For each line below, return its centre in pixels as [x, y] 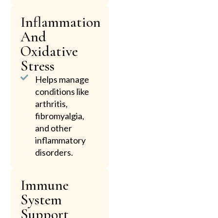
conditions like [62, 92]
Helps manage [62, 80]
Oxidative [49, 52]
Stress [38, 66]
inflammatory [61, 140]
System [41, 200]
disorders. [54, 153]
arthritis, [52, 104]
